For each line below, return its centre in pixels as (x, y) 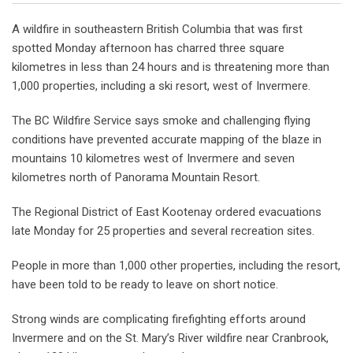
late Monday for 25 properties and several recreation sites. (163, 230)
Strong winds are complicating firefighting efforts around (159, 319)
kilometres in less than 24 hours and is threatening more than (171, 67)
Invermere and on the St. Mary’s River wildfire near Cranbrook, (170, 338)
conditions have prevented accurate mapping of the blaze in (167, 139)
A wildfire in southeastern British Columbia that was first (157, 29)
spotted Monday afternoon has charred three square (148, 48)
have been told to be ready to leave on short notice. (145, 284)
